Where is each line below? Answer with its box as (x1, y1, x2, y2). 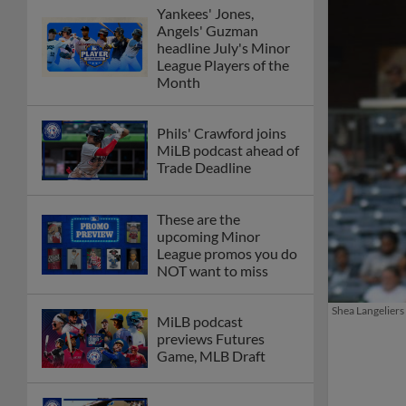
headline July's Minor (157, 38, 290, 56)
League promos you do (157, 244, 297, 262)
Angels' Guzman (157, 21, 258, 39)
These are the (157, 209, 240, 227)
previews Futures (157, 330, 265, 348)
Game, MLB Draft (157, 347, 266, 365)
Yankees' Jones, (157, 4, 254, 22)
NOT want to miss (157, 261, 268, 279)
